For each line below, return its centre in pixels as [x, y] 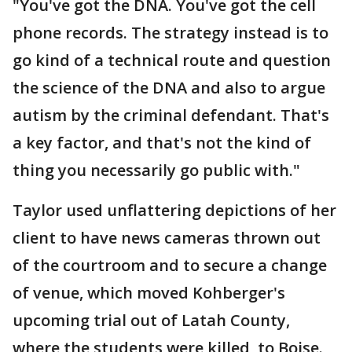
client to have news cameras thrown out [167, 237]
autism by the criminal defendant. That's [171, 115]
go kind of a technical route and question [172, 60]
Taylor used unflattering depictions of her [174, 210]
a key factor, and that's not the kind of [162, 142]
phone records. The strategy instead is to [170, 32]
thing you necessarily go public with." [156, 170]
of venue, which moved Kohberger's [149, 292]
